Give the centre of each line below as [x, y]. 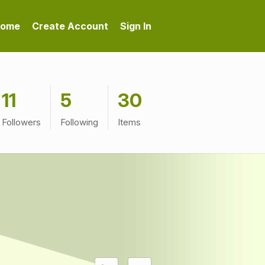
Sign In [136, 26]
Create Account [70, 26]
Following [79, 122]
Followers [21, 122]
